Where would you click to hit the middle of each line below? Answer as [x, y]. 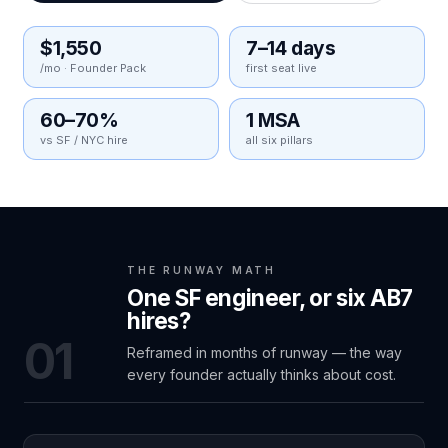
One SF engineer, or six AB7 [269, 297]
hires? [158, 320]
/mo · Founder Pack [93, 67]
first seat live [281, 67]
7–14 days [290, 47]
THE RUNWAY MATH [201, 269]
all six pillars [279, 139]
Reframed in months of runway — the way [264, 352]
